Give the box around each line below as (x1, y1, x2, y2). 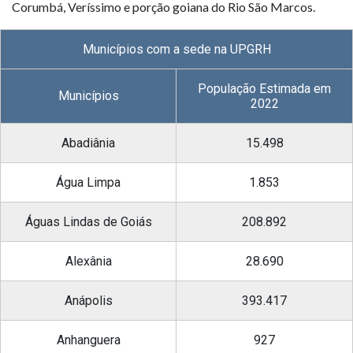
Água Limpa (56, 174, 121, 190)
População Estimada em (198, 80, 331, 96)
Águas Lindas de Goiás (24, 214, 152, 229)
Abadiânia (61, 135, 115, 150)
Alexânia (65, 253, 112, 269)
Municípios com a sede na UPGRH (82, 41, 271, 57)
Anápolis (64, 292, 113, 308)
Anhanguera (56, 332, 121, 347)
